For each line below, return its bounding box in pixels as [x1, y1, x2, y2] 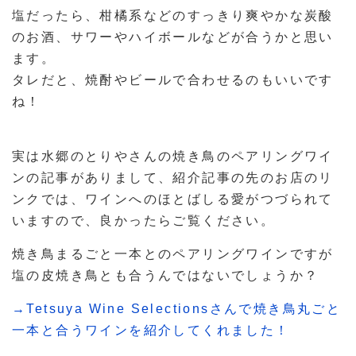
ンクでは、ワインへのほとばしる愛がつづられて [12, 192, 334, 207]
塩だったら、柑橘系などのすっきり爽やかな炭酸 [12, 9, 334, 23]
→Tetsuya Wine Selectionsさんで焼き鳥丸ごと [12, 302, 342, 316]
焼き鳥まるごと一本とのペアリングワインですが [12, 247, 334, 261]
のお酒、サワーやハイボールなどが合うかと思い [12, 30, 334, 44]
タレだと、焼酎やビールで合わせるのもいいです [12, 73, 334, 87]
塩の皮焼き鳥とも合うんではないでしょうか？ [12, 269, 319, 283]
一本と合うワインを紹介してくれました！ [12, 323, 290, 338]
